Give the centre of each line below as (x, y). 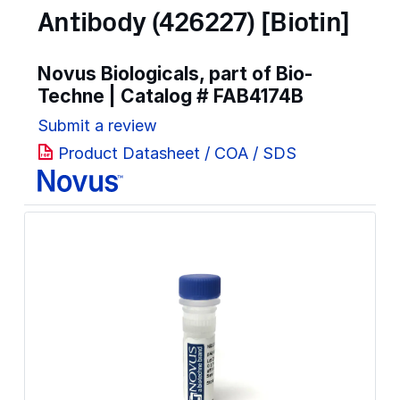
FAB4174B (258, 96)
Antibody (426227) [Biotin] (194, 24)
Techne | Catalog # (125, 96)
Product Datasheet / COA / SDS (177, 154)
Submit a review (97, 125)
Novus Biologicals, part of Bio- (175, 73)
